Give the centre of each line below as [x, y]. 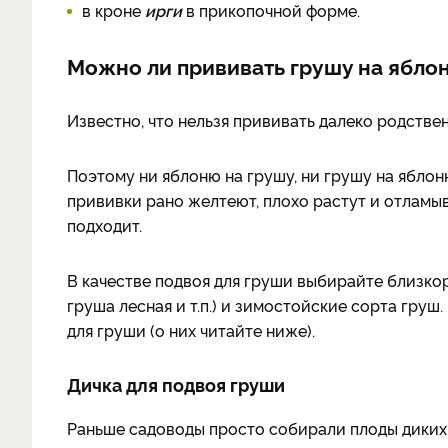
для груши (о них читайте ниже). [191, 330]
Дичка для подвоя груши [176, 384]
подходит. [104, 225]
